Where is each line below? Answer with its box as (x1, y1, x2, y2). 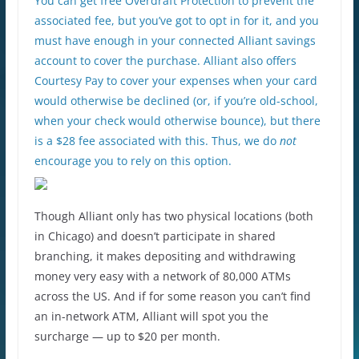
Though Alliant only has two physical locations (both (34, 208, 313, 224)
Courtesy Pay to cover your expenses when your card (34, 72, 317, 88)
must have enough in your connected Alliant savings (34, 32, 316, 48)
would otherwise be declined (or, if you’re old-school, (34, 92, 318, 108)
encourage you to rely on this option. (34, 152, 232, 168)
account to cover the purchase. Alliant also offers (34, 52, 296, 68)
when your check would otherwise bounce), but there (34, 112, 321, 128)
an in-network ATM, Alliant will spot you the (34, 308, 268, 324)
